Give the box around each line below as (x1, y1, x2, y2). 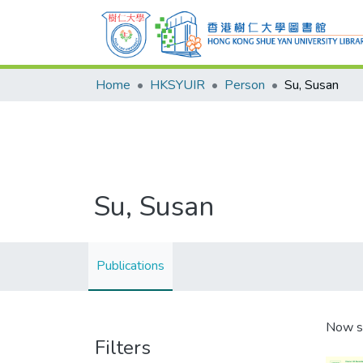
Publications (96, 257, 164, 275)
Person (224, 76, 265, 94)
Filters (95, 335, 151, 361)
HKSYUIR (150, 76, 205, 94)
